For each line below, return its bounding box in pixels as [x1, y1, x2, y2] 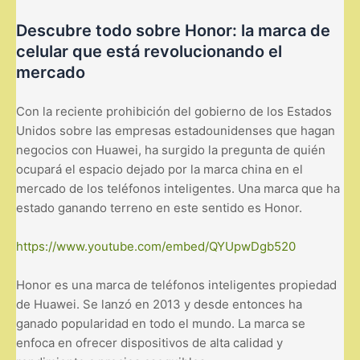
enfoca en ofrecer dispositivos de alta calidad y [16, 334, 283, 350]
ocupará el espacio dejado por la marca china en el [16, 161, 303, 177]
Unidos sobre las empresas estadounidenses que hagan [16, 122, 335, 138]
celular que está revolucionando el [16, 41, 282, 61]
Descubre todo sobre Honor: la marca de [16, 20, 330, 40]
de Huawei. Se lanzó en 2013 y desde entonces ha [16, 296, 302, 312]
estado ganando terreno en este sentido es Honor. [16, 199, 302, 215]
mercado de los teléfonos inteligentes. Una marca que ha [16, 180, 340, 196]
